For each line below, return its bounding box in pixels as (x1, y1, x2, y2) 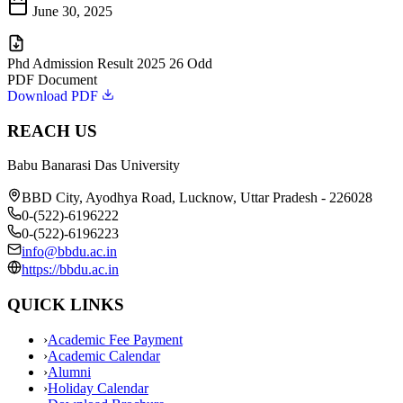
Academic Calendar (48, 347, 160, 363)
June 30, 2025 (32, 3, 112, 19)
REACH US (7, 121, 97, 140)
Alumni (48, 363, 91, 380)
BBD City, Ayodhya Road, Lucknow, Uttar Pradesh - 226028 (22, 190, 372, 206)
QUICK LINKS (7, 294, 124, 314)
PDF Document (7, 71, 97, 87)
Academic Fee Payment (48, 331, 183, 347)
